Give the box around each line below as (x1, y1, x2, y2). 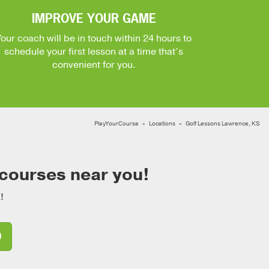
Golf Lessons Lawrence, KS (186, 119, 260, 128)
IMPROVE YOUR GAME (31, 10, 156, 26)
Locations (149, 119, 175, 128)
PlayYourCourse (94, 119, 139, 128)
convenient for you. (52, 58, 136, 71)
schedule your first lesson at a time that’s (4, 45, 183, 58)
